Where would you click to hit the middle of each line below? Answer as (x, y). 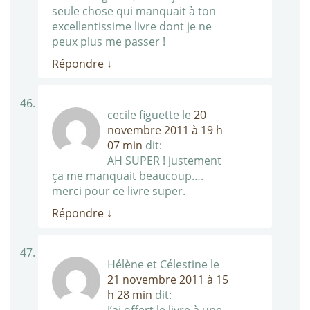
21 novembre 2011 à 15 (168, 280)
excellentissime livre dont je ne (132, 27)
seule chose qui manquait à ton (134, 11)
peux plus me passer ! (109, 42)
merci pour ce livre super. (119, 191)
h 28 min (130, 295)
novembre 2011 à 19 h (165, 130)
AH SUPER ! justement (164, 161)
